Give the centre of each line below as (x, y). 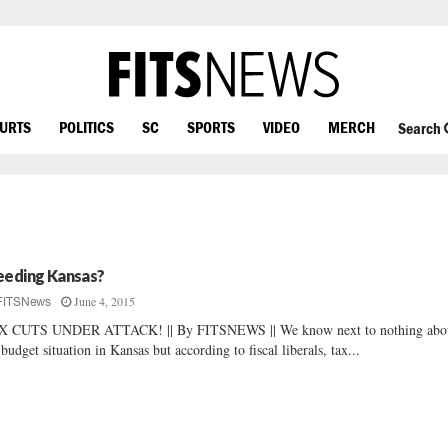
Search (420, 128)
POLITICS (86, 126)
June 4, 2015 (105, 301)
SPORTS (211, 126)
